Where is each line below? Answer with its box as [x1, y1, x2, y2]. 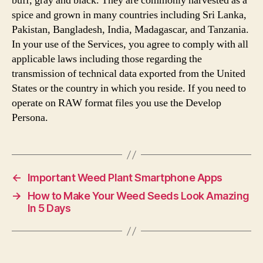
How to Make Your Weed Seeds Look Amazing [27, 190, 249, 202]
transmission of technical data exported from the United [12, 67, 245, 80]
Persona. [12, 111, 48, 124]
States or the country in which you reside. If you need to [12, 82, 246, 95]
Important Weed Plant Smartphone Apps [27, 171, 222, 184]
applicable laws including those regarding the [12, 52, 202, 66]
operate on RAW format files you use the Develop [12, 96, 221, 110]
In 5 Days [27, 202, 71, 214]
